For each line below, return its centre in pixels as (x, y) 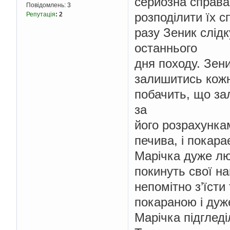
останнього (166, 48)
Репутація (41, 15)
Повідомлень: (47, 5)
